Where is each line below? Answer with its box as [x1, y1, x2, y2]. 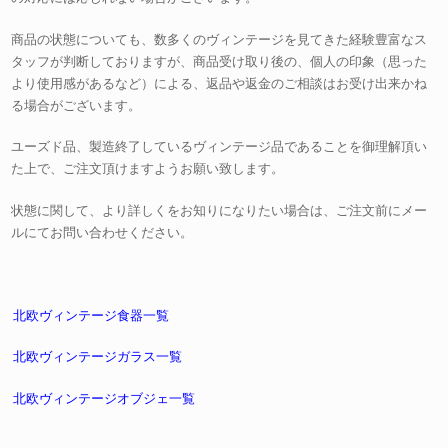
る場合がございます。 [11, 97, 142, 113]
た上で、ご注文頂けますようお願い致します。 [11, 161, 285, 177]
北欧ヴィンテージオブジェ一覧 [13, 390, 196, 406]
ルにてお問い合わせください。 [11, 224, 194, 240]
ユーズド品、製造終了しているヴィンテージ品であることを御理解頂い [11, 139, 428, 155]
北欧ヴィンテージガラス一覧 [13, 349, 183, 365]
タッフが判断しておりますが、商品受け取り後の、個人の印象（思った [11, 53, 428, 69]
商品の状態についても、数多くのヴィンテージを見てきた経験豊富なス [11, 31, 428, 47]
